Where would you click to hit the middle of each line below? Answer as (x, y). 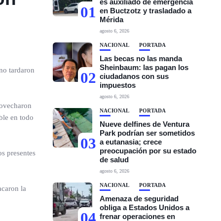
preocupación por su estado (148, 151)
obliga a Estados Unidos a (145, 207)
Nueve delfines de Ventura (145, 124)
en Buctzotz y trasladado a (146, 11)
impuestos (118, 85)
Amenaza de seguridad (139, 199)
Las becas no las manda (141, 58)
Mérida (112, 19)
